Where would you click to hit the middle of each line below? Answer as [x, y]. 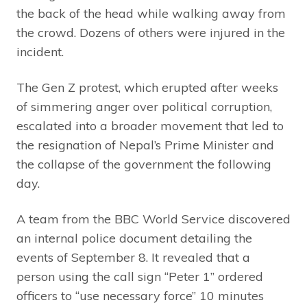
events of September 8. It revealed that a [133, 258]
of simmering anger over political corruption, [144, 107]
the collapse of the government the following [144, 164]
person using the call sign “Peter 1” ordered [140, 277]
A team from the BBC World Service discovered [153, 219]
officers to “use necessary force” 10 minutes [140, 296]
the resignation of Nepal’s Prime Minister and [145, 145]
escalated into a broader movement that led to [150, 126]
